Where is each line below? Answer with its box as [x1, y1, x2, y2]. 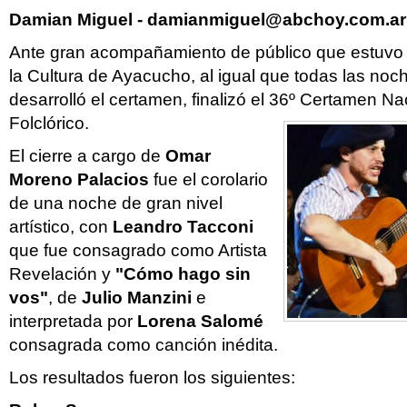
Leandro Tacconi [113, 217, 253, 236]
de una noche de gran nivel [9, 194, 223, 213]
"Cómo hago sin [111, 264, 251, 283]
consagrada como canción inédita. [9, 335, 278, 354]
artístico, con [9, 217, 113, 236]
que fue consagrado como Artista [9, 241, 267, 260]
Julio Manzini [82, 288, 192, 307]
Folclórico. [9, 114, 89, 133]
